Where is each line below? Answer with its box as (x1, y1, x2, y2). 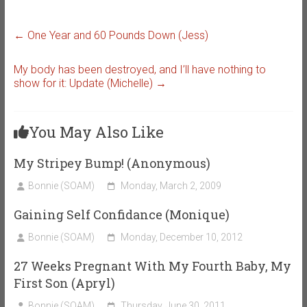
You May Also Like (28, 121, 164, 142)
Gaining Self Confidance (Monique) (13, 206, 230, 223)
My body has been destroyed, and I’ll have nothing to (13, 62, 266, 76)
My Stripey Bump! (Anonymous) (13, 154, 210, 171)
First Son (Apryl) (13, 274, 115, 291)
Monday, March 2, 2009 (120, 180, 221, 191)
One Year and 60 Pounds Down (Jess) (24, 28, 208, 42)
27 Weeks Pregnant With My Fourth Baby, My (13, 257, 291, 274)
